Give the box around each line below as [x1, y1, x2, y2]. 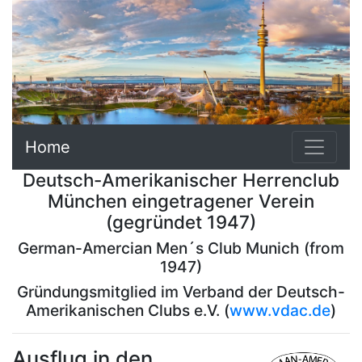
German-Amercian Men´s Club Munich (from [18, 238, 344, 258]
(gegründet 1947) [106, 210, 256, 233]
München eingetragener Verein [48, 189, 314, 212]
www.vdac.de [229, 300, 330, 320]
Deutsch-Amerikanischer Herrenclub [23, 168, 339, 191]
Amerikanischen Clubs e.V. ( [26, 300, 229, 320]
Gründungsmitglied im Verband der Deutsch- [17, 281, 345, 301]
